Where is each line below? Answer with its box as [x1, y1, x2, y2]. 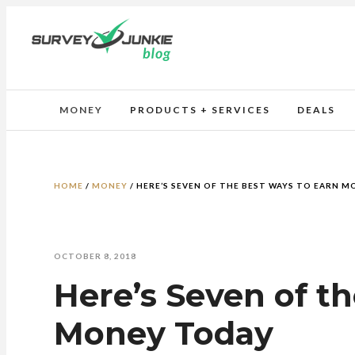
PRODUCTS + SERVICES [130, 104, 270, 116]
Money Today [54, 314, 273, 353]
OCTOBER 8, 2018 [54, 251, 136, 261]
